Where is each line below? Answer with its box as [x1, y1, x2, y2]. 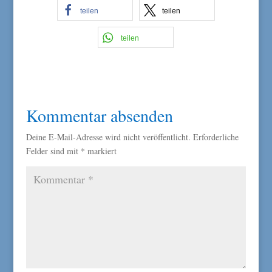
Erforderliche [192, 131, 239, 143]
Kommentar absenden [25, 104, 173, 127]
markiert [84, 145, 117, 157]
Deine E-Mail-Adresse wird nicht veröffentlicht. [25, 131, 191, 143]
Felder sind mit [25, 145, 81, 157]
